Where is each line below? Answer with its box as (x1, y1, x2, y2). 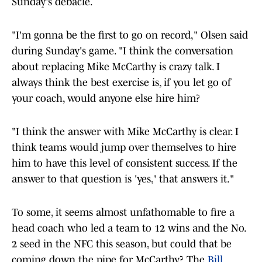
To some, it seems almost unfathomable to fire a (12, 206, 235, 219)
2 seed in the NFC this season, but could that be (12, 238, 232, 250)
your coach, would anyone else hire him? (12, 92, 200, 105)
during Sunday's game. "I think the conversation (12, 45, 233, 57)
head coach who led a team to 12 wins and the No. (12, 222, 246, 235)
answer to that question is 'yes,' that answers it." (12, 173, 234, 185)
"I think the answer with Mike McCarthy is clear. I (12, 126, 239, 138)
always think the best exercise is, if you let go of (12, 77, 231, 89)
